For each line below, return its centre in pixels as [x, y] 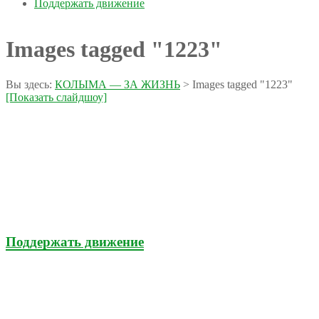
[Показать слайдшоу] [56, 97]
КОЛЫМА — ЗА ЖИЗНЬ [117, 84]
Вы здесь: [29, 84]
